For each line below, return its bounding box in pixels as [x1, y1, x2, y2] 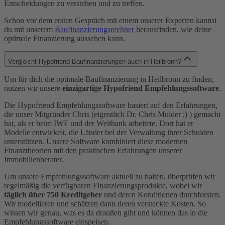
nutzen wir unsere [4, 84, 62, 93]
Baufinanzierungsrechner [55, 25, 134, 34]
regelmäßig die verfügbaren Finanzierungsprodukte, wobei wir [4, 181, 202, 190]
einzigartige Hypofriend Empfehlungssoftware [62, 84, 219, 93]
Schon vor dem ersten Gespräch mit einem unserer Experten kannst [4, 16, 216, 25]
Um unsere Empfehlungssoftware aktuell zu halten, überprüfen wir [4, 172, 215, 181]
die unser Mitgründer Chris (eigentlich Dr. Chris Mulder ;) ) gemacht [4, 110, 220, 119]
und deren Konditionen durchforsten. [102, 190, 221, 199]
